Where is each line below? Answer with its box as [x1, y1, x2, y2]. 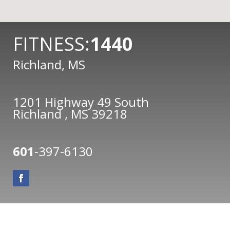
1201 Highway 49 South [13, 93, 149, 110]
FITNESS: [13, 31, 90, 56]
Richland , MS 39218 [13, 105, 127, 122]
